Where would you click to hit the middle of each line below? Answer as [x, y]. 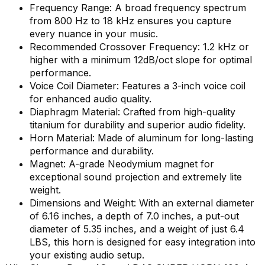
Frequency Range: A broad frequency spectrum [138, 8]
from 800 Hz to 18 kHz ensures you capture [130, 21]
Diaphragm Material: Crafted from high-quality [132, 112]
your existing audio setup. [87, 255]
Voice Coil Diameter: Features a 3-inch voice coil [138, 86]
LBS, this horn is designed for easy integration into [143, 242]
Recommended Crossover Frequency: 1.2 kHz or [139, 47]
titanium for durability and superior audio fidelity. [138, 125]
